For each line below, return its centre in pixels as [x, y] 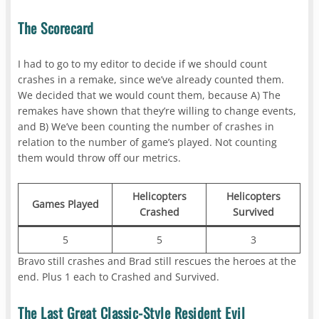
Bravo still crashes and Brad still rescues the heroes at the [157, 261]
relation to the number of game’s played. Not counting [148, 142]
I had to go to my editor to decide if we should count [143, 64]
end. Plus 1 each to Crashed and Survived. [119, 277]
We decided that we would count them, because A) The [150, 95]
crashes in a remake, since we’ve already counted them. [151, 80]
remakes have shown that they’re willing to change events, [157, 111]
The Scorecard [56, 28]
